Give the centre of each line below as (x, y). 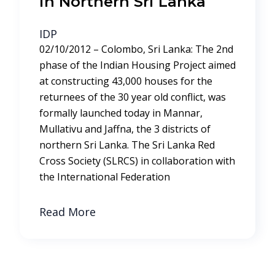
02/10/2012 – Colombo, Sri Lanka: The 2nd (136, 49)
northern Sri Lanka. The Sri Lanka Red (127, 145)
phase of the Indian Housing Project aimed (137, 65)
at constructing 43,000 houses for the (126, 81)
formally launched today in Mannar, (121, 113)
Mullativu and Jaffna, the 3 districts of (125, 129)
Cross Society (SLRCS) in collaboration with (137, 161)
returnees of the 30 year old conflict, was (133, 97)
